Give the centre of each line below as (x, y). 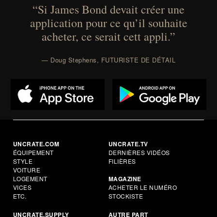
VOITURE (27, 170)
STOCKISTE (126, 196)
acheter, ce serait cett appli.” (108, 36)
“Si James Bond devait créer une (108, 9)
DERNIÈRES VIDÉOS (139, 153)
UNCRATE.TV (128, 144)
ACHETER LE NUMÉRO (143, 187)
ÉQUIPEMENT (33, 153)
